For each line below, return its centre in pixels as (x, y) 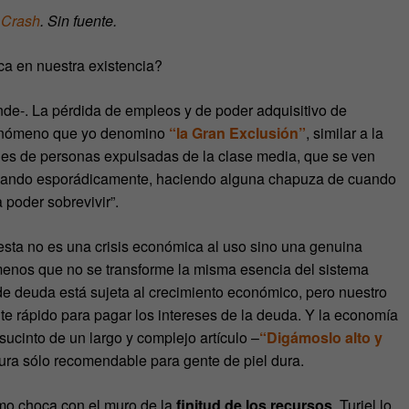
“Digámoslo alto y (321, 337)
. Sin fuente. (79, 20)
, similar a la (345, 132)
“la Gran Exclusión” (237, 132)
